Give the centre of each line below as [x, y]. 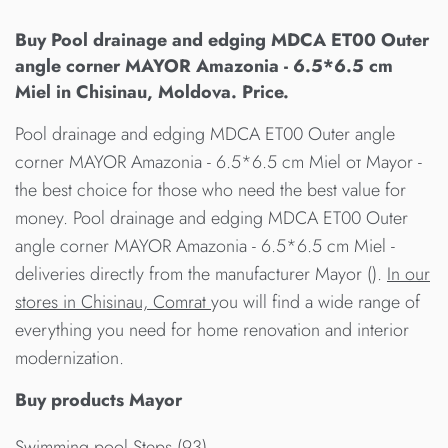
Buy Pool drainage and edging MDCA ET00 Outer [222, 40]
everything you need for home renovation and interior [212, 330]
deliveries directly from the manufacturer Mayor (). [201, 274]
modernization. [69, 358]
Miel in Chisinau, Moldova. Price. [152, 92]
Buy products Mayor [98, 400]
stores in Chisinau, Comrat [113, 302]
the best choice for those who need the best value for [210, 190]
